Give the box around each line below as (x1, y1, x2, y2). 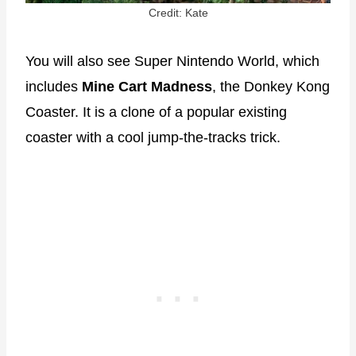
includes (25, 78, 82, 95)
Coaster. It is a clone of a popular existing (25, 103, 287, 120)
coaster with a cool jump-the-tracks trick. (25, 129, 281, 145)
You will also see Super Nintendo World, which (25, 52, 319, 69)
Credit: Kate (148, 6, 208, 19)
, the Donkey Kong (212, 78, 330, 95)
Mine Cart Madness (82, 78, 212, 95)
